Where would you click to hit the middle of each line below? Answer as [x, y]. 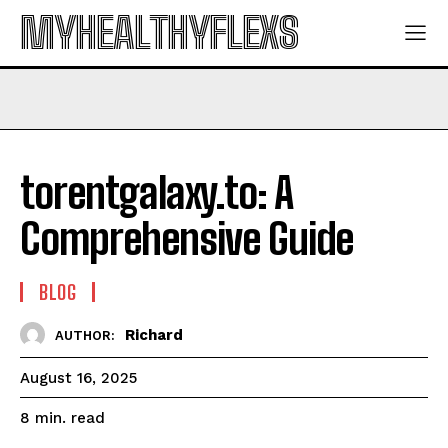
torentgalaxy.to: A [156, 193]
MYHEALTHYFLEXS [159, 33]
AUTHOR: [85, 335]
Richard [154, 334]
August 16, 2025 [78, 378]
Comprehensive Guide [190, 239]
